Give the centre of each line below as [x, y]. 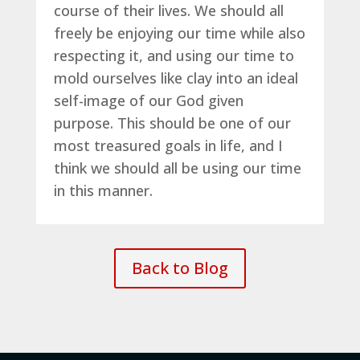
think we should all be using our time [177, 168]
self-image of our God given [148, 100]
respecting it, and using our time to [174, 55]
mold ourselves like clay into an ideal [176, 78]
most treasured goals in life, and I [168, 145]
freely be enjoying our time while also [179, 33]
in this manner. [103, 190]
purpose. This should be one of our [172, 123]
